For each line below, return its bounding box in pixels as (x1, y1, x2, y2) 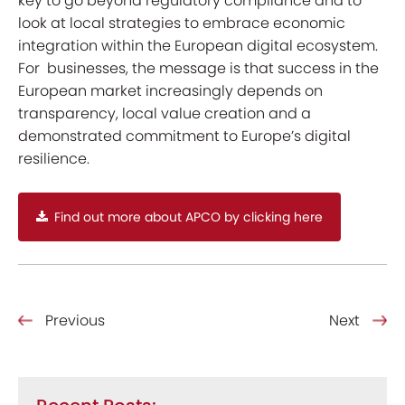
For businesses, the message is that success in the (18, 58, 379, 79)
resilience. (18, 148, 93, 169)
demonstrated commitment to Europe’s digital (18, 126, 351, 146)
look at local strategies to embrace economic (18, 13, 345, 33)
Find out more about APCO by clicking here (54, 208, 323, 226)
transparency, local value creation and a (18, 103, 311, 124)
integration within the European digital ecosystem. (18, 35, 378, 56)
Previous (45, 310, 105, 331)
